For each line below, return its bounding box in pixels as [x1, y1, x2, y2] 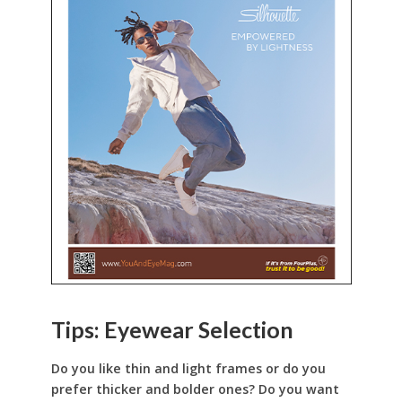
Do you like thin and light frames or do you [50, 360, 326, 378]
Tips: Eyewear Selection [50, 315, 293, 343]
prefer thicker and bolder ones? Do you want [50, 380, 339, 398]
